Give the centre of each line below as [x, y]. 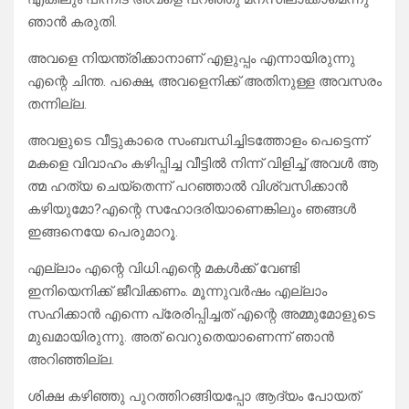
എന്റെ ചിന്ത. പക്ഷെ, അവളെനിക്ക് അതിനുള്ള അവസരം [204, 82]
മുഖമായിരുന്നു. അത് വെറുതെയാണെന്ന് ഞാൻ [181, 337]
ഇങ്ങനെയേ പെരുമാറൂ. [103, 232]
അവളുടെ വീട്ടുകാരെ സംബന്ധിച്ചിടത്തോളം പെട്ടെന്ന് [198, 141]
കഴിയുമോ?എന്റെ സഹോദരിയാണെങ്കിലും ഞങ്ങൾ [192, 210]
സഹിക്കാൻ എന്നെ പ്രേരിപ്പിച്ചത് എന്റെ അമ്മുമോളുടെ [201, 315]
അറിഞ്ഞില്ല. [71, 360]
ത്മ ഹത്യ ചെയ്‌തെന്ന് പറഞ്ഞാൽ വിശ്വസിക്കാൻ [188, 187]
